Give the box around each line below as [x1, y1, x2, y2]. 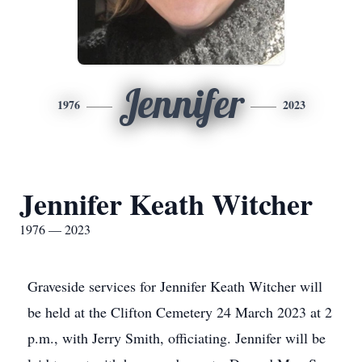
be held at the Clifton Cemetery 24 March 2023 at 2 [27, 302, 332, 322]
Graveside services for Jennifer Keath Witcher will [27, 276, 322, 296]
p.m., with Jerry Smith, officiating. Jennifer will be [27, 328, 326, 347]
